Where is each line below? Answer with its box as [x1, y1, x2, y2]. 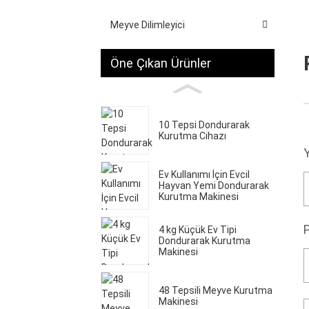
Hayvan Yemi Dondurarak [159, 179, 269, 191]
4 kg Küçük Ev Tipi [159, 223, 237, 235]
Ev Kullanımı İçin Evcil [159, 168, 250, 180]
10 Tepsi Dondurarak [159, 119, 250, 130]
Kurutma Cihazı [159, 130, 226, 141]
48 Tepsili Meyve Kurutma [159, 284, 272, 296]
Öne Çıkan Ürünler [110, 55, 211, 70]
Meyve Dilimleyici [110, 19, 185, 30]
